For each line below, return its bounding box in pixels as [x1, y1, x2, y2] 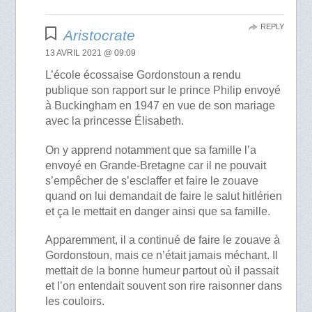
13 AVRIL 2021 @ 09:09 [45, 48, 136, 58]
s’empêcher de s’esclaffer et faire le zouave [45, 174, 259, 187]
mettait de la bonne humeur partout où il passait [45, 264, 279, 276]
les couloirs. [45, 295, 105, 307]
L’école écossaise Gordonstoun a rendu [45, 69, 242, 81]
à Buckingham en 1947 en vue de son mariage [45, 100, 276, 112]
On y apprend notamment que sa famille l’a [45, 143, 257, 156]
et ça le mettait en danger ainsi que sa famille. [45, 205, 271, 217]
